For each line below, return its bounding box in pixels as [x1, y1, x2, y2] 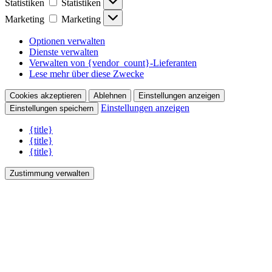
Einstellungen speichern [10, 104, 93, 114]
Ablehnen [93, 91, 126, 101]
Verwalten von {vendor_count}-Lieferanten [29, 58, 197, 69]
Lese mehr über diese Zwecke [29, 69, 144, 80]
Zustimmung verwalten [10, 169, 89, 178]
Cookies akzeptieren [10, 91, 81, 101]
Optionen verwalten [29, 36, 105, 47]
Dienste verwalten [29, 47, 98, 58]
